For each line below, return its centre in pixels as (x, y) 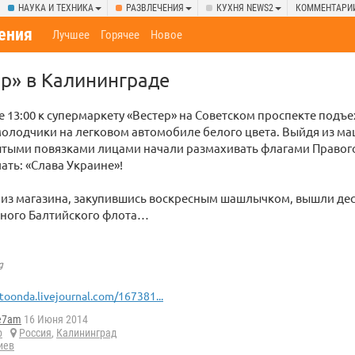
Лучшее (71, 35)
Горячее (120, 35)
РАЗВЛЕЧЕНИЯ (155, 8)
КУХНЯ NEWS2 (245, 8)
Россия (35, 333)
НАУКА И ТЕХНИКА (56, 8)
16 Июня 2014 (55, 320)
